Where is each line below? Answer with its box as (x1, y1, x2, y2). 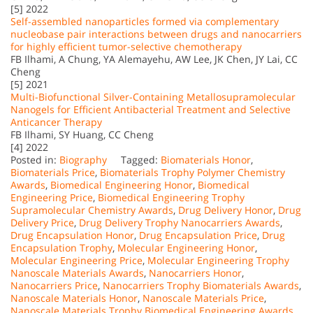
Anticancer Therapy (10, 115, 102, 129)
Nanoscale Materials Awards (10, 265, 144, 279)
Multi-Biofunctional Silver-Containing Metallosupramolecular (10, 89, 296, 103)
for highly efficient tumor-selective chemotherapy (10, 39, 242, 53)
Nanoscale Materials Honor (10, 291, 138, 305)
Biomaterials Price (10, 165, 95, 179)
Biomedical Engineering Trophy (98, 190, 245, 204)
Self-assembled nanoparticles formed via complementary (10, 14, 279, 28)
